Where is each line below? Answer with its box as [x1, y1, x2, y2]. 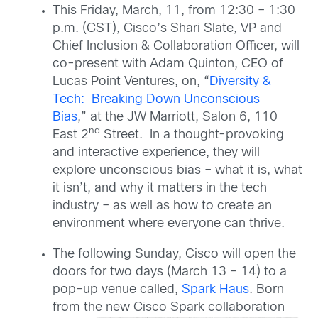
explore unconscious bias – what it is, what [53, 165, 302, 177]
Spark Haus [182, 284, 249, 296]
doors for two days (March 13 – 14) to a [53, 266, 287, 278]
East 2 [53, 129, 89, 141]
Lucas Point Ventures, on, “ [53, 76, 209, 88]
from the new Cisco [53, 302, 167, 314]
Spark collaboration [167, 302, 285, 314]
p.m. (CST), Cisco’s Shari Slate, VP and [53, 23, 282, 35]
